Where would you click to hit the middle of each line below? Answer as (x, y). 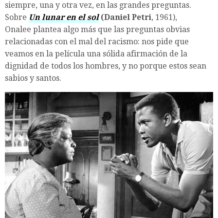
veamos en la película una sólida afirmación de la (96, 54)
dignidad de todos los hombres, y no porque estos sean (106, 66)
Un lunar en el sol (64, 18)
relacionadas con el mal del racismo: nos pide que (97, 42)
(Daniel (115, 18)
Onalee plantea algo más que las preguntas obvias (97, 30)
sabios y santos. (33, 78)
